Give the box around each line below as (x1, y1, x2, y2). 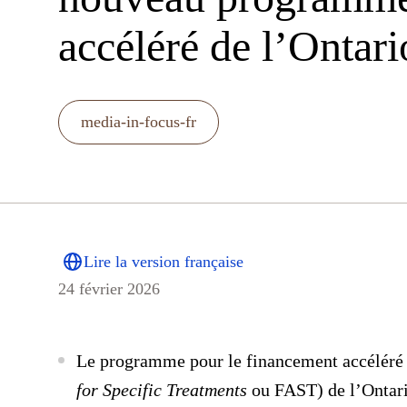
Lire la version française (84, 252, 243, 271)
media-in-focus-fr (81, 113, 196, 131)
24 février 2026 (58, 280, 160, 298)
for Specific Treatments (76, 380, 247, 400)
